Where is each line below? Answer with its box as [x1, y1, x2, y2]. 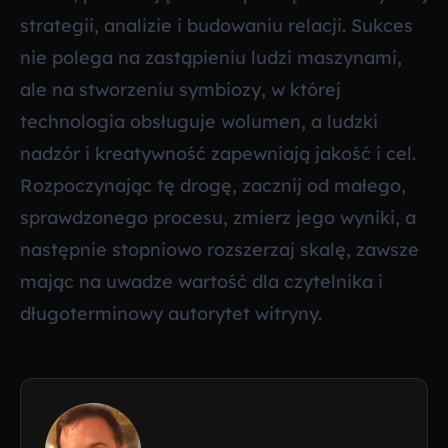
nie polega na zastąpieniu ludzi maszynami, [20, 46, 402, 70]
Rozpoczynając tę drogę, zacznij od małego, [20, 174, 406, 198]
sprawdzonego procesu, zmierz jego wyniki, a [20, 206, 416, 230]
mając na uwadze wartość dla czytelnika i [20, 270, 383, 294]
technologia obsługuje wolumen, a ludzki [20, 110, 378, 134]
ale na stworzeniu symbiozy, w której [20, 78, 341, 102]
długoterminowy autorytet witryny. [20, 302, 322, 326]
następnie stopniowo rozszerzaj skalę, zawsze [20, 238, 419, 262]
